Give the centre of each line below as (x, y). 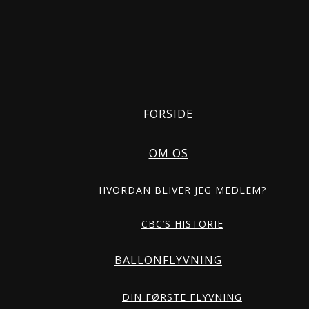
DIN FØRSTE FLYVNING (182, 297)
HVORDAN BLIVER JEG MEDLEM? (182, 190)
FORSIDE (168, 114)
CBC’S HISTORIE (182, 224)
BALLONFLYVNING (168, 260)
